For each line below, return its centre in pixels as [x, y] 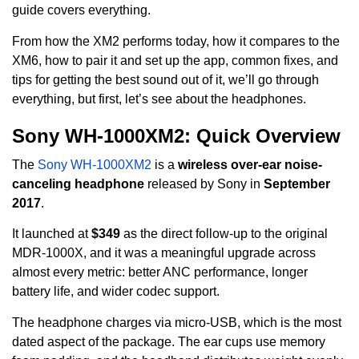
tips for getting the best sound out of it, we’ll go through [165, 79]
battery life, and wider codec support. [116, 292]
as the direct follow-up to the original [224, 234]
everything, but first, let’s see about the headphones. [159, 99]
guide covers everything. [81, 10]
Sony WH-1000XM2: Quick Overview [176, 135]
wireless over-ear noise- [250, 164]
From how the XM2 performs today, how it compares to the [176, 41]
